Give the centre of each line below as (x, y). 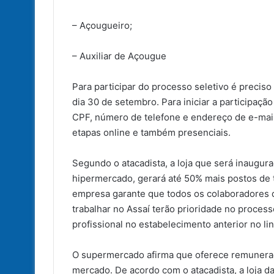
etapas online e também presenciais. (151, 132)
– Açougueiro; (106, 25)
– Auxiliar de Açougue (122, 56)
